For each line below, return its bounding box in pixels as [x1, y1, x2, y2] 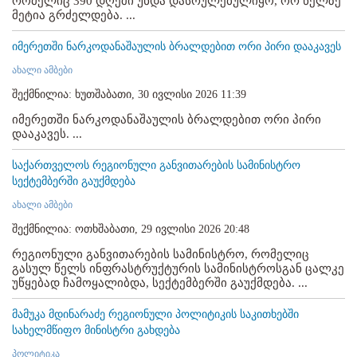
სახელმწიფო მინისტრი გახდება [12, 324, 180, 336]
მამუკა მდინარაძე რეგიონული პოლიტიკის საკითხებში [12, 308, 299, 320]
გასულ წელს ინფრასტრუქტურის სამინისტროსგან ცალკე [12, 261, 344, 275]
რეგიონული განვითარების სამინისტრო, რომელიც [12, 247, 309, 261]
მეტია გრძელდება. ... [12, 8, 135, 22]
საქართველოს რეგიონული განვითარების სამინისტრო [12, 159, 300, 171]
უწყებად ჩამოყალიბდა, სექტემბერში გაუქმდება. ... [12, 276, 308, 289]
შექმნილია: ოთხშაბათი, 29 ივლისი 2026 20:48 [12, 222, 249, 235]
